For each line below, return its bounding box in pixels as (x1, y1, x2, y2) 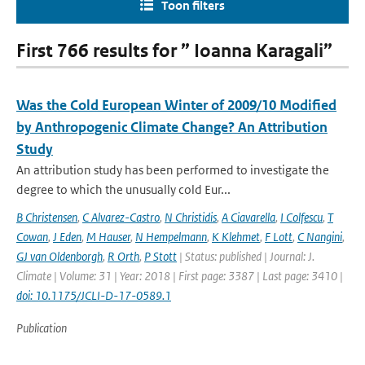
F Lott (265, 229, 292, 244)
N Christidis (165, 209, 217, 225)
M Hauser (86, 229, 130, 244)
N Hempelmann (135, 229, 207, 244)
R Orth (108, 248, 139, 264)
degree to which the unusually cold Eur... (16, 182, 231, 197)
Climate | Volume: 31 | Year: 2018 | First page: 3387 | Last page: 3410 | (16, 268, 343, 284)
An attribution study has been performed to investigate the (16, 162, 329, 178)
